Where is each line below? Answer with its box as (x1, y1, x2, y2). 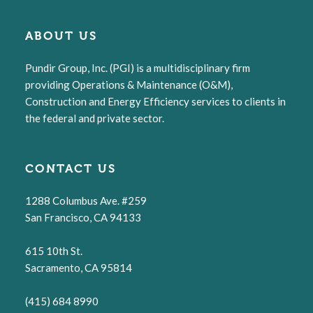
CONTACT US (25, 161, 116, 175)
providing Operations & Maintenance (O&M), (25, 78, 233, 91)
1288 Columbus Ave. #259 (25, 194, 147, 207)
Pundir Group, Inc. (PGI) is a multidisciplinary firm (25, 61, 250, 74)
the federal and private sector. (25, 112, 164, 124)
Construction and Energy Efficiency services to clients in (25, 95, 286, 108)
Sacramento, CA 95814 (25, 261, 132, 274)
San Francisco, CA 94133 (25, 211, 141, 224)
